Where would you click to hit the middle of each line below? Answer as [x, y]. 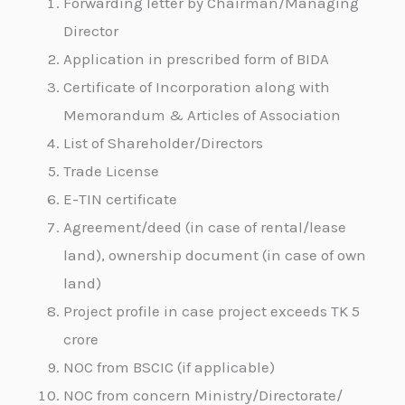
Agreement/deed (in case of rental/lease [205, 227]
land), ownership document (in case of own [215, 255]
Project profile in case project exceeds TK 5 [212, 311]
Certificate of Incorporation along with [197, 87]
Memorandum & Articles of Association [202, 115]
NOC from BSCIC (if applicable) [170, 367]
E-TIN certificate [121, 199]
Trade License [112, 171]
